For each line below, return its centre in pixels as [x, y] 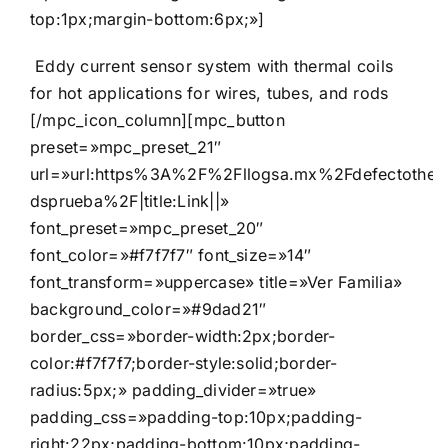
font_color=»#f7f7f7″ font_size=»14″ [171, 254]
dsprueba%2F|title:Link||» [130, 200]
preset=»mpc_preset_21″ [126, 146]
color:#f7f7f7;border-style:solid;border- [184, 362]
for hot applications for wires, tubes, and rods [209, 92]
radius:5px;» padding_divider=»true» [173, 389]
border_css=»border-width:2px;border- [183, 335]
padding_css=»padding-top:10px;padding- [196, 416]
